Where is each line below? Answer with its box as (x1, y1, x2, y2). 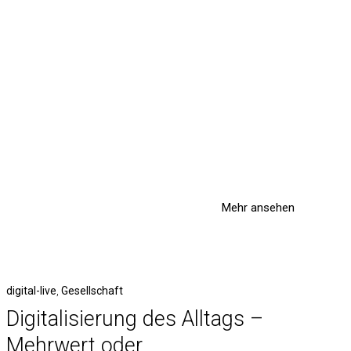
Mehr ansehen (222, 201, 295, 215)
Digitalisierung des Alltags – (5, 306, 263, 331)
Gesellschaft (60, 284, 123, 297)
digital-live (5, 284, 56, 297)
